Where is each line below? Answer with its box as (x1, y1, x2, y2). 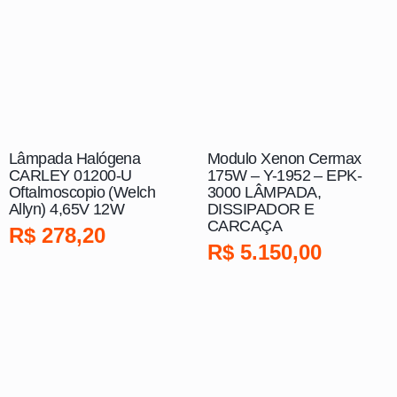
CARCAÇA (207, 217, 283, 236)
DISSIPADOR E (207, 200, 315, 219)
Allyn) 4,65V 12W (9, 200, 125, 219)
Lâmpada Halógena (9, 150, 141, 168)
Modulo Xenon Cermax (207, 150, 362, 168)
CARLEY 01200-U (9, 167, 132, 185)
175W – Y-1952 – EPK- (207, 167, 362, 185)
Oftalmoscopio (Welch (9, 183, 156, 202)
